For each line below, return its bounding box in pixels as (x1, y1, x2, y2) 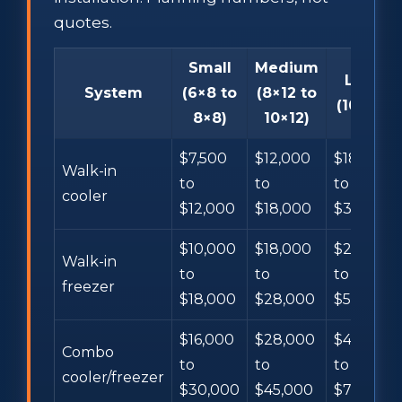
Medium (255, 58, 319, 76)
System (83, 83, 143, 101)
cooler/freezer (62, 368, 164, 386)
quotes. (54, 13, 112, 31)
